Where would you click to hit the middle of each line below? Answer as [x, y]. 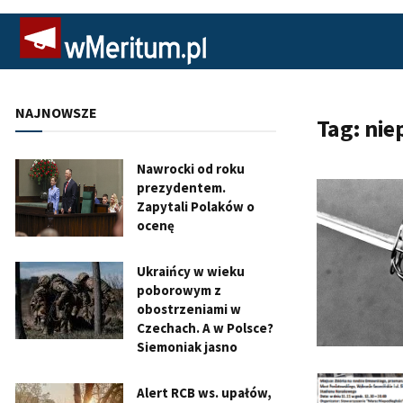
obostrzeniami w [189, 309]
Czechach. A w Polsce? [205, 328]
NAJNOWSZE [56, 112]
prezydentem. [181, 188]
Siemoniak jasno [187, 347]
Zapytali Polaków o [196, 206]
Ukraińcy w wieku [191, 271]
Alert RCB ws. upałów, [204, 393]
